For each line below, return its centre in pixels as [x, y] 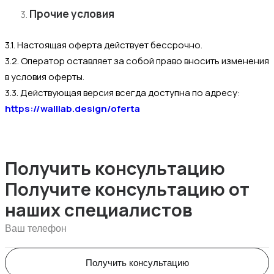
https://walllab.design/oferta [72, 109]
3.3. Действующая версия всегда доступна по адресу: [123, 93]
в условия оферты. [45, 77]
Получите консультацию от [127, 189]
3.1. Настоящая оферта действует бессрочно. [104, 45]
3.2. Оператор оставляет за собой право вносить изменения [137, 61]
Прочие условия [72, 14]
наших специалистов [99, 210]
